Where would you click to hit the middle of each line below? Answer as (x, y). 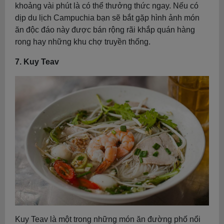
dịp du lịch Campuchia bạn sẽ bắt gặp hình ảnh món (107, 17)
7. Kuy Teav (37, 61)
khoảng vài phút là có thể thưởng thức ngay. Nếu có (107, 5)
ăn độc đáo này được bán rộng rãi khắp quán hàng (105, 29)
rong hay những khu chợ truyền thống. (83, 41)
